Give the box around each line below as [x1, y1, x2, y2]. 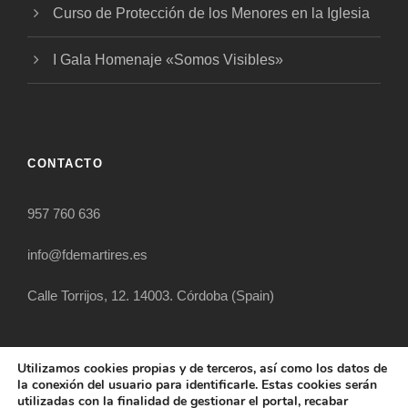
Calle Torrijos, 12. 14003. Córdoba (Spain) [27, 288, 274, 304]
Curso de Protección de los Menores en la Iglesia [53, 5, 370, 22]
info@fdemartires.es [27, 247, 148, 263]
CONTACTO [27, 157, 103, 171]
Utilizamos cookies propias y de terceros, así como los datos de [17, 360, 387, 377]
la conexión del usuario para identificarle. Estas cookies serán [17, 376, 377, 393]
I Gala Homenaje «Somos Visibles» [53, 52, 283, 68]
